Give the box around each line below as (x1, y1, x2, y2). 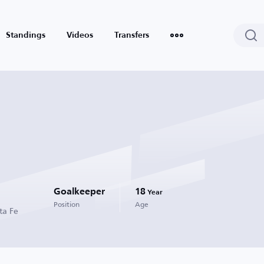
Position (54, 197, 80, 211)
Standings (6, 31, 45, 39)
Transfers (114, 31, 149, 39)
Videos (67, 31, 93, 39)
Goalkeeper (54, 187, 105, 197)
